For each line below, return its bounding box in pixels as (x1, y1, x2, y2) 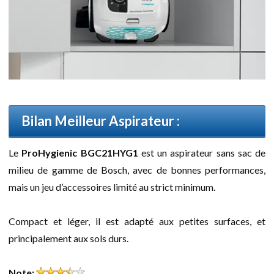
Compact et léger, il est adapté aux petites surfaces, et (9, 215, 265, 228)
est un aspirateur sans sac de (138, 147, 265, 159)
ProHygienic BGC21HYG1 (21, 147, 138, 159)
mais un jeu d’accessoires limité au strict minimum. (9, 181, 215, 193)
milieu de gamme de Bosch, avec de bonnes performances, (9, 164, 265, 176)
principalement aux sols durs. (9, 232, 128, 245)
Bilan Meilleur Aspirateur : (21, 113, 180, 130)
